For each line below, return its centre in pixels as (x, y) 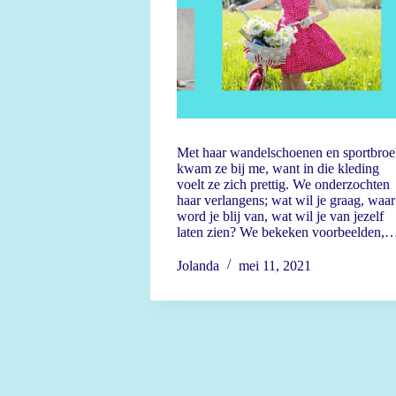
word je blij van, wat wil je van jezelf (280, 216)
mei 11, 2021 (274, 266)
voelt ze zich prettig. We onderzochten (283, 184)
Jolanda (198, 266)
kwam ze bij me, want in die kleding (278, 168)
